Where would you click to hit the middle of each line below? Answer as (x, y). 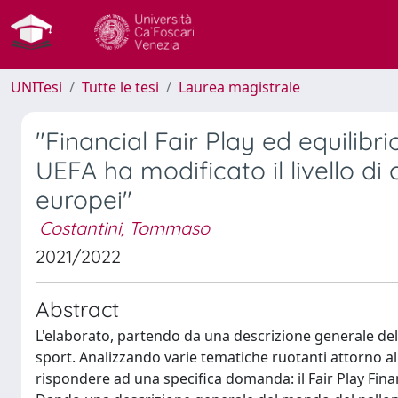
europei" (84, 199)
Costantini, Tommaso (124, 228)
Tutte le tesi (120, 87)
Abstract (77, 309)
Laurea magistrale (239, 87)
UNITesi (36, 87)
